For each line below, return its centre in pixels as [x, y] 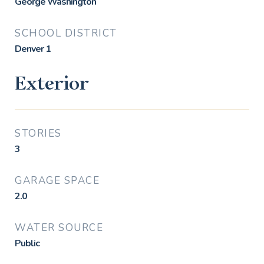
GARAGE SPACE [57, 181]
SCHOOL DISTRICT [66, 33]
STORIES [38, 133]
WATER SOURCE [59, 228]
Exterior [52, 84]
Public [27, 243]
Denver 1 [33, 49]
